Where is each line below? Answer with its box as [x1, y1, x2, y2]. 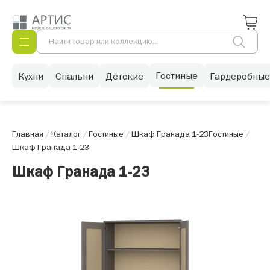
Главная [12, 128, 43, 139]
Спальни [55, 69, 93, 82]
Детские [105, 69, 143, 82]
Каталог [51, 128, 81, 139]
